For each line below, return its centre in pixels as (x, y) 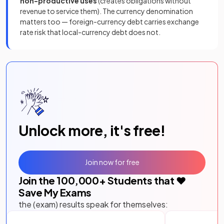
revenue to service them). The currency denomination (106, 11)
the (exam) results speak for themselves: (93, 204)
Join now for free (112, 162)
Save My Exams (55, 192)
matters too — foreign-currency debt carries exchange (109, 21)
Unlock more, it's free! (92, 130)
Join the (38, 180)
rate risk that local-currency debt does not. (90, 32)
